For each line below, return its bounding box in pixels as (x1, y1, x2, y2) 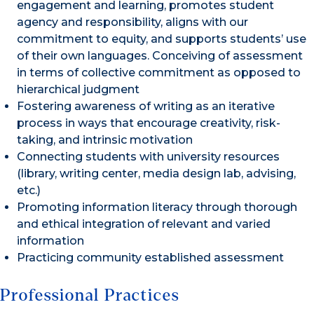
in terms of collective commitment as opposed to (17, 66, 301, 79)
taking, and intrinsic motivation (17, 133, 193, 146)
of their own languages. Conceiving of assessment (17, 49, 303, 62)
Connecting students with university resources (17, 150, 280, 163)
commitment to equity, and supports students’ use (17, 32, 306, 46)
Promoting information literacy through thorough (17, 200, 297, 214)
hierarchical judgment (17, 83, 139, 96)
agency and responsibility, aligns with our (17, 15, 248, 29)
